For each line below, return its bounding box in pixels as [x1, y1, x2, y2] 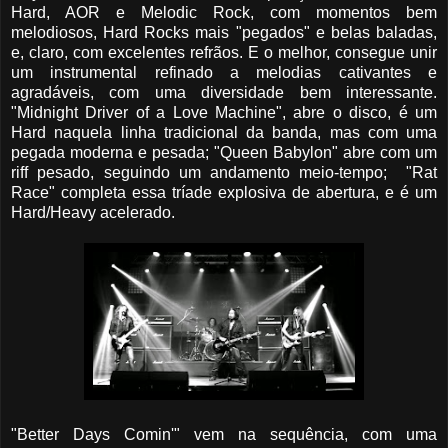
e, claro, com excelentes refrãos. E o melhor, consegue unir [11, 44, 437, 62]
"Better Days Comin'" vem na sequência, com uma [11, 426, 437, 444]
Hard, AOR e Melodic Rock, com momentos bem [11, 4, 437, 22]
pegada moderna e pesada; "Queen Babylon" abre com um [11, 144, 437, 162]
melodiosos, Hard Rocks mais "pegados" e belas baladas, [11, 24, 437, 42]
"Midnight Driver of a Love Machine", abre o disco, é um [11, 104, 437, 122]
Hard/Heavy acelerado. [11, 204, 175, 222]
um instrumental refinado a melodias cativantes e [11, 64, 437, 82]
